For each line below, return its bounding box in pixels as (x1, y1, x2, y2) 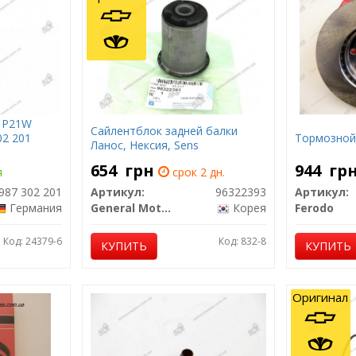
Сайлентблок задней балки (90, 123, 238, 138)
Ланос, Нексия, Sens (90, 137, 199, 153)
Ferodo (294, 200, 334, 215)
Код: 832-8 (218, 234, 266, 248)
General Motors (161, 200, 171, 215)
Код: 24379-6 (2, 234, 62, 248)
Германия (9, 200, 62, 215)
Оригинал (292, 289, 348, 305)
